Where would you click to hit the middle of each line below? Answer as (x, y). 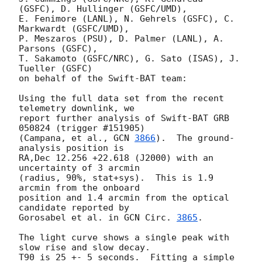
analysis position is (71, 148)
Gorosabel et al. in (71, 217)
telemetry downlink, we (77, 108)
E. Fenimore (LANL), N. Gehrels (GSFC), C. (127, 18)
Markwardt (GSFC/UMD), (74, 28)
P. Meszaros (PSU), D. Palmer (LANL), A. (121, 38)
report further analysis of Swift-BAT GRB (124, 118)
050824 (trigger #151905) (82, 128)
